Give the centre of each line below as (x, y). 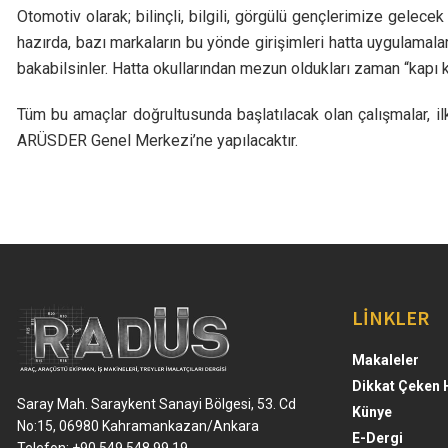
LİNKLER (390, 317)
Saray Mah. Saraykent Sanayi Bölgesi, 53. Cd (156, 403)
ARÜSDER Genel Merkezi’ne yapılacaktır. (157, 140)
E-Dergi (377, 437)
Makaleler (385, 359)
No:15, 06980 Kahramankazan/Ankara (138, 425)
